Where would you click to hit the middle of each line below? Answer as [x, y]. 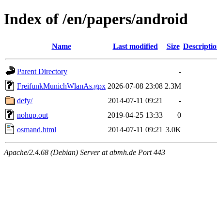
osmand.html [37, 129]
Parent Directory [42, 71]
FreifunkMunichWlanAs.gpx [61, 86]
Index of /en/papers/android [96, 19]
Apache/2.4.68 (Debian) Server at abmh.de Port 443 [85, 152]
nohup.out [32, 115]
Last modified [135, 46]
